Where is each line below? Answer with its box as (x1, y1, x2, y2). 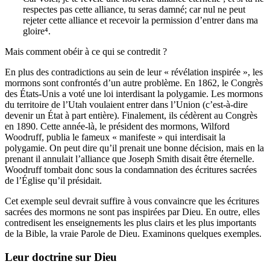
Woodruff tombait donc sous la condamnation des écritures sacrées (5, 165, 257, 175)
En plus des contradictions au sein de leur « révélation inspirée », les (5, 67, 263, 78)
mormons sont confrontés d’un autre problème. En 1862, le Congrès (5, 78, 263, 89)
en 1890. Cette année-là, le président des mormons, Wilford (5, 121, 230, 132)
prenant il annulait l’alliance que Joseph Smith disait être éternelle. (5, 154, 254, 165)
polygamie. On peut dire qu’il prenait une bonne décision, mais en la (5, 143, 264, 154)
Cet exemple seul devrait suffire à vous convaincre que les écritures (5, 196, 259, 207)
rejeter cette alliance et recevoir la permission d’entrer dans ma (23, 15, 258, 26)
